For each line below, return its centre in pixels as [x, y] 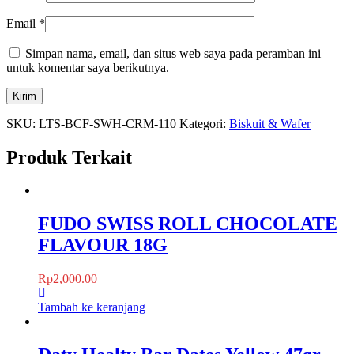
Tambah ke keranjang [92, 307]
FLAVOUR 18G [103, 245]
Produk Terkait [69, 157]
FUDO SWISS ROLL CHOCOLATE [188, 224]
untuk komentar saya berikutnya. [88, 67]
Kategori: [204, 123]
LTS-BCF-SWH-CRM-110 [107, 123]
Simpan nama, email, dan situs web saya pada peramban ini [173, 53]
